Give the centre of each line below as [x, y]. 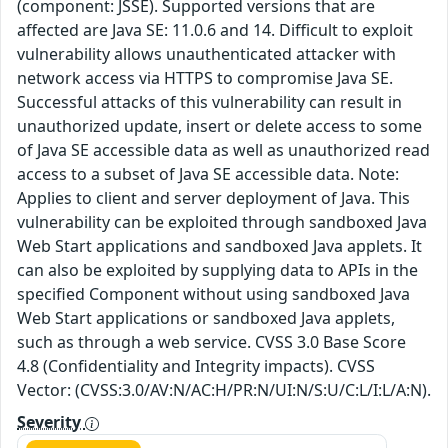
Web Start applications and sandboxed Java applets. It [219, 245]
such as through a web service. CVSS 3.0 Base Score [211, 341]
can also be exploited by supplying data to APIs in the [217, 269]
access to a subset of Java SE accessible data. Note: [208, 173]
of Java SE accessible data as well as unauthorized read [223, 149]
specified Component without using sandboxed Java [213, 293]
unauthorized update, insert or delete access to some [219, 125]
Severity [51, 421]
